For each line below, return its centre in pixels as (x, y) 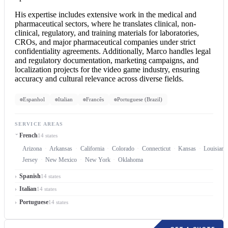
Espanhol (34, 99)
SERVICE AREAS (39, 124)
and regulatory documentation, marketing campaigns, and (107, 60)
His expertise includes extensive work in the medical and (106, 15)
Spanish (30, 176)
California (92, 148)
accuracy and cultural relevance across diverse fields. (99, 79)
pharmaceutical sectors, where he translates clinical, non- (105, 24)
